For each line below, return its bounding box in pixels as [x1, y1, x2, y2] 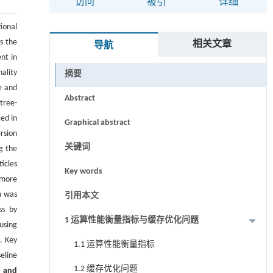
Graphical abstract [64, 118, 130, 127]
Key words [64, 167, 102, 176]
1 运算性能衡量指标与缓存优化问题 [64, 216, 199, 225]
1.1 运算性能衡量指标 [73, 240, 155, 249]
